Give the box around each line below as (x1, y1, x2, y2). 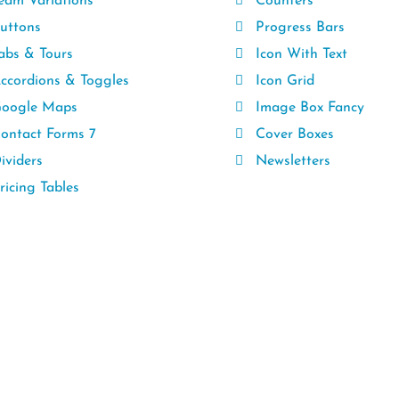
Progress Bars (251, 20, 345, 35)
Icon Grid (251, 74, 314, 88)
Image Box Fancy (251, 101, 364, 115)
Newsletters (251, 154, 330, 168)
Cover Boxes (251, 127, 334, 142)
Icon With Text (251, 47, 347, 61)
